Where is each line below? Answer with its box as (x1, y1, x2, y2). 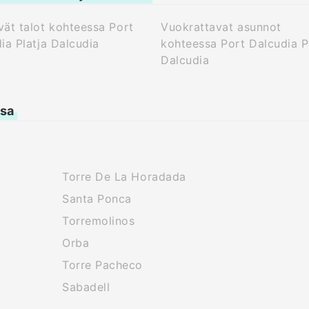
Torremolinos (62, 214, 135, 228)
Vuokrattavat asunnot (161, 20, 281, 34)
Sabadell (62, 280, 110, 294)
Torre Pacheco (62, 258, 143, 272)
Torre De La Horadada (62, 170, 186, 183)
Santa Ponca (62, 192, 132, 206)
